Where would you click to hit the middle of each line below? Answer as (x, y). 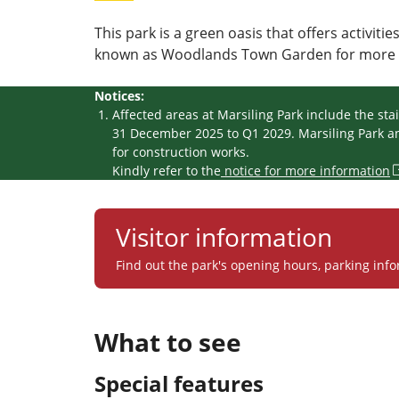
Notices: (119, 96)
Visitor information (224, 237)
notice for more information (305, 171)
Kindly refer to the (167, 171)
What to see (168, 342)
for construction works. (181, 152)
